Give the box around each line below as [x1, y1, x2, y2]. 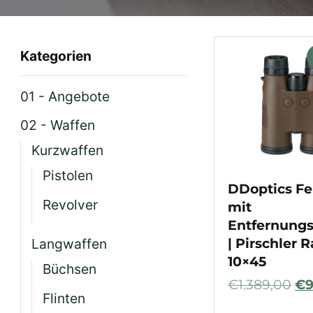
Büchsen [43, 261, 97, 278]
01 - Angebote [20, 87, 110, 105]
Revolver [43, 196, 99, 213]
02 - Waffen [20, 117, 96, 134]
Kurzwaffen [31, 142, 104, 159]
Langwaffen [31, 235, 108, 253]
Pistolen [43, 167, 94, 184]
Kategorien [20, 48, 92, 65]
